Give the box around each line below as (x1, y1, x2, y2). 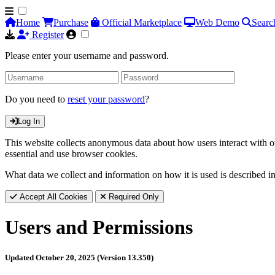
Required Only (106, 192, 159, 201)
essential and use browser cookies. (5, 149, 137, 159)
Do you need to (5, 94, 68, 104)
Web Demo (195, 17, 239, 28)
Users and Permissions (5, 216, 193, 239)
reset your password (68, 94, 145, 104)
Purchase (53, 17, 88, 28)
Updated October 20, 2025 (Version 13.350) (5, 252, 153, 262)
